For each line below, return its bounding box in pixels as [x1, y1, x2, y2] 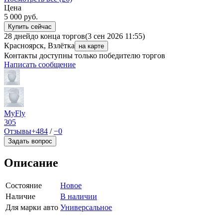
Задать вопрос [8, 137, 52, 145]
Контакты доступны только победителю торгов [4, 51, 165, 60]
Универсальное [60, 203, 112, 212]
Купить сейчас [8, 23, 52, 31]
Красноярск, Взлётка [4, 41, 75, 50]
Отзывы [4, 127, 31, 136]
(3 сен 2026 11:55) [85, 32, 145, 41]
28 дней [4, 32, 30, 41]
